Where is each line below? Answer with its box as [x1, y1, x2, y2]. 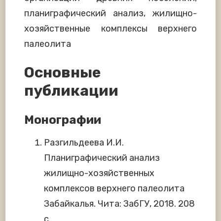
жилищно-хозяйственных [44, 167, 154, 179]
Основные [24, 64, 101, 82]
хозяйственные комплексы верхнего [24, 23, 197, 34]
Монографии [24, 113, 101, 127]
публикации [24, 82, 118, 100]
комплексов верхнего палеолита [44, 183, 184, 194]
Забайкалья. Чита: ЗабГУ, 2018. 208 [44, 198, 195, 209]
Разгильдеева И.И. [44, 137, 124, 148]
